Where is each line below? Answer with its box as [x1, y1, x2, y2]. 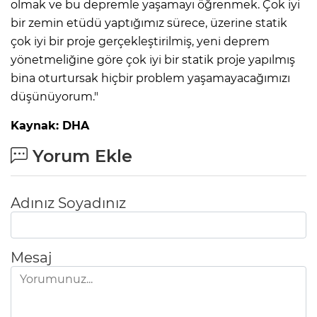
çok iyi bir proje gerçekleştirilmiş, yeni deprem [11, 34, 270, 48]
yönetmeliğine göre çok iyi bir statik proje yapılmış [11, 52, 295, 67]
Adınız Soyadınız [11, 194, 126, 212]
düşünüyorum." [11, 89, 98, 103]
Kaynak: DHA [11, 118, 89, 132]
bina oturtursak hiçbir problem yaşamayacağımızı [11, 71, 290, 85]
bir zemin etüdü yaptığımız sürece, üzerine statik [11, 16, 287, 30]
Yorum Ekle [28, 145, 132, 166]
